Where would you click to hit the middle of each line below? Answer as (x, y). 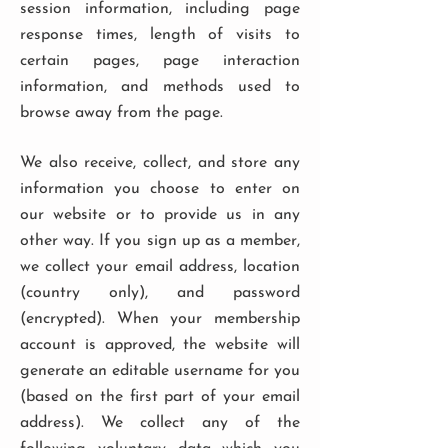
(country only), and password (160, 293)
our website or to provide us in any (160, 215)
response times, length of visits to (160, 35)
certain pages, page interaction (160, 61)
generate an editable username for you (160, 371)
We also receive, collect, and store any (160, 163)
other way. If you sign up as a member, (160, 241)
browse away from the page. (121, 113)
